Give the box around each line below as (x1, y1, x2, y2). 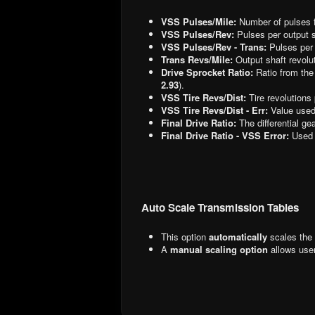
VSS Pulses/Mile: (161, 14, 236, 28)
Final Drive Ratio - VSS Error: (161, 128, 289, 142)
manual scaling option (170, 242, 268, 256)
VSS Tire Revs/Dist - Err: (161, 103, 268, 117)
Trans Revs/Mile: (161, 52, 233, 66)
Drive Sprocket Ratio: (161, 65, 253, 79)
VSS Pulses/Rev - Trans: (161, 39, 266, 53)
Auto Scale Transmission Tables (141, 199, 299, 215)
